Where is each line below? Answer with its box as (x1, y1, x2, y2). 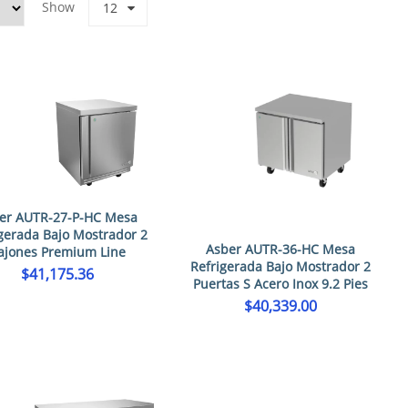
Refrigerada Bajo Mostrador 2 (190, 258, 372, 276)
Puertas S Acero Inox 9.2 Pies (193, 275, 369, 293)
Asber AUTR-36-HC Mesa (206, 240, 356, 259)
